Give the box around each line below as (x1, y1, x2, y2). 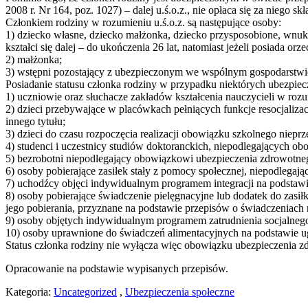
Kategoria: (5, 286, 54, 298)
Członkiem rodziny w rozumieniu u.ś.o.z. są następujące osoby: (5, 16, 281, 29)
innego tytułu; (5, 115, 65, 128)
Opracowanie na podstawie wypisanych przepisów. (5, 263, 228, 275)
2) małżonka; (5, 54, 62, 66)
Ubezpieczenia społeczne (125, 286, 234, 298)
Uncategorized (54, 286, 117, 298)
